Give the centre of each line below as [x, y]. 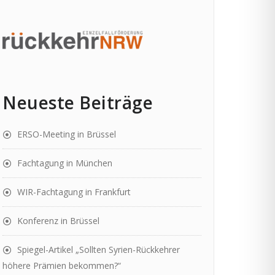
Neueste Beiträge [78, 102]
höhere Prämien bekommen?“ [62, 265]
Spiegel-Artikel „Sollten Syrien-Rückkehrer [99, 249]
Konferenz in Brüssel [58, 220]
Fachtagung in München [65, 163]
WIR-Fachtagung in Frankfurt [74, 192]
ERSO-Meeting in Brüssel [67, 134]
